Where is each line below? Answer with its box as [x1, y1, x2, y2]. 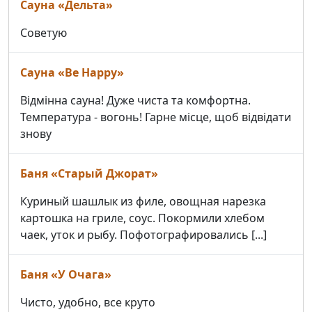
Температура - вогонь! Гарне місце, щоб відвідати [20, 109, 291, 125]
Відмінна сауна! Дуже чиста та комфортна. [20, 93, 251, 109]
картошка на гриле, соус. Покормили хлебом [20, 210, 265, 226]
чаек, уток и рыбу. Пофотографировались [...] [20, 227, 267, 243]
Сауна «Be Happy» [20, 65, 124, 81]
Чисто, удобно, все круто [20, 295, 155, 311]
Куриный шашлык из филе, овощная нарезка [20, 194, 266, 210]
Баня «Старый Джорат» [20, 166, 158, 182]
